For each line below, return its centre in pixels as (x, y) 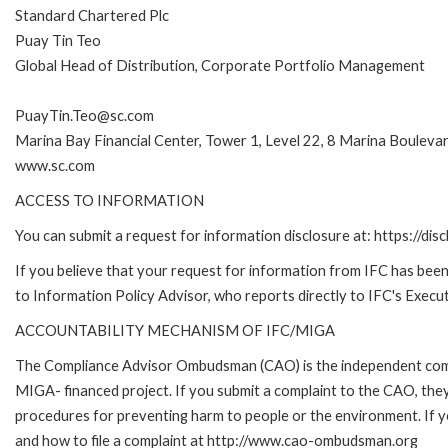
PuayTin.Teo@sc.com (84, 115)
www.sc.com (55, 165)
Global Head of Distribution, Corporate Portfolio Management (220, 65)
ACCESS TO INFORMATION (109, 200)
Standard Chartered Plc (92, 15)
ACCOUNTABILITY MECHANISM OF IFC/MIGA (175, 330)
